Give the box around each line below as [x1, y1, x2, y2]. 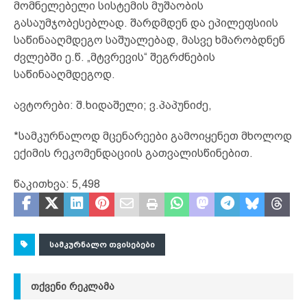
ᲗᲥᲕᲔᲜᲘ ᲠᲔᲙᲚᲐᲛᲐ [31, 280, 114, 292]
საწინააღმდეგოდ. [14, 68, 115, 80]
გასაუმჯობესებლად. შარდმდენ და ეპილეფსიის [14, 16, 278, 29]
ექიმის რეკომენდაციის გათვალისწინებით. [14, 147, 253, 159]
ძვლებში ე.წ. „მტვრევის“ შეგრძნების [14, 51, 215, 63]
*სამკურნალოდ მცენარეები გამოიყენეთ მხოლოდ [14, 130, 292, 142]
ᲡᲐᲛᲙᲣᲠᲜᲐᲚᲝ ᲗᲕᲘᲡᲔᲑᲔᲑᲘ [49, 239, 155, 249]
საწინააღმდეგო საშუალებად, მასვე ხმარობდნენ [14, 34, 285, 46]
